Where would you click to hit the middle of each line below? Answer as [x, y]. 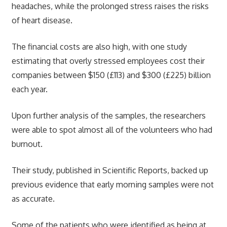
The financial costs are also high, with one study [99, 47]
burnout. [27, 144]
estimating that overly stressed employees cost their [108, 61]
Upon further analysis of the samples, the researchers [108, 116]
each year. [29, 89]
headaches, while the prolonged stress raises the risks [110, 6]
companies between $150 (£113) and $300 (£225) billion [111, 75]
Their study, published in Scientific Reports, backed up [110, 171]
